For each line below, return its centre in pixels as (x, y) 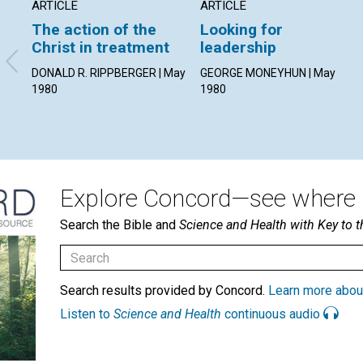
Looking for (242, 30)
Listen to (87, 314)
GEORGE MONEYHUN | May (268, 73)
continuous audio (272, 314)
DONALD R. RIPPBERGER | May (109, 73)
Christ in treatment (100, 48)
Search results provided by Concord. (164, 291)
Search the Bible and (120, 225)
